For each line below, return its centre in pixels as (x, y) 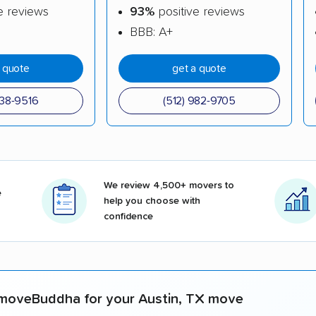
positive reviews (200, 12)
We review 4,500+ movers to (169, 186)
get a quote (199, 69)
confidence (128, 217)
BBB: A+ (151, 33)
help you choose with (152, 201)
